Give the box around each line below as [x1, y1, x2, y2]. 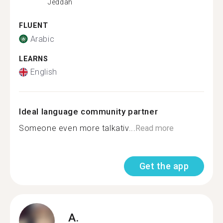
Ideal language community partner [19, 107, 158, 116]
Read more [135, 123, 174, 133]
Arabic [30, 34, 55, 44]
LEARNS [19, 54, 48, 63]
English [30, 67, 57, 77]
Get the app [139, 161, 189, 171]
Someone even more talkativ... [19, 123, 136, 133]
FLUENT [19, 21, 48, 30]
